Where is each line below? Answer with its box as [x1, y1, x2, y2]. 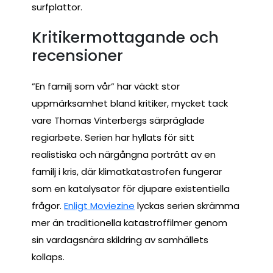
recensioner [32, 44, 123, 66]
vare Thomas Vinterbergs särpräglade [32, 113, 205, 127]
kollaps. [32, 250, 65, 263]
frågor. [32, 199, 64, 212]
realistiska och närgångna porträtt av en [32, 147, 216, 161]
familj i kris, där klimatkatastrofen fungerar [32, 165, 222, 178]
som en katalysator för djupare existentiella [32, 182, 230, 195]
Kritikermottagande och [32, 26, 219, 48]
